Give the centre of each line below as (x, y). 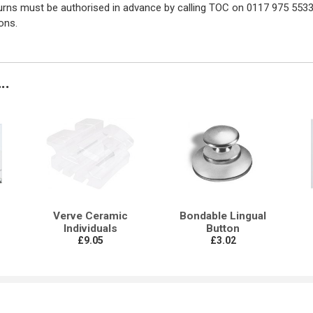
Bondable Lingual (223, 216)
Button (223, 229)
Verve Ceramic (90, 216)
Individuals (90, 229)
